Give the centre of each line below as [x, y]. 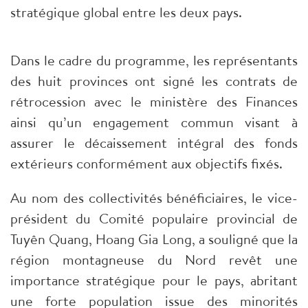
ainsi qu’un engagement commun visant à [154, 122]
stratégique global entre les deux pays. [126, 12]
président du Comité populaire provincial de [154, 219]
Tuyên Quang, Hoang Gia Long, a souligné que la [154, 239]
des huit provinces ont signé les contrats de [154, 81]
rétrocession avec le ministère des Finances [154, 102]
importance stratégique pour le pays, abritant [154, 280]
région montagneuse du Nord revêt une [154, 260]
